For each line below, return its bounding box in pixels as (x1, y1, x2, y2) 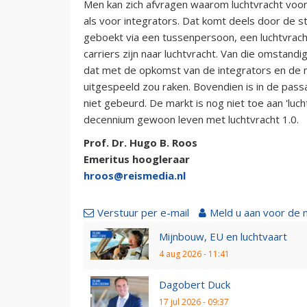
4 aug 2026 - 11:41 (159, 247, 230, 260)
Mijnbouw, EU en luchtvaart (159, 229, 287, 243)
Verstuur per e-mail (97, 205, 189, 219)
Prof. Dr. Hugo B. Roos (84, 135, 197, 149)
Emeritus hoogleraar (84, 151, 190, 166)
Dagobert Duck (159, 277, 230, 291)
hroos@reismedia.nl (84, 168, 186, 182)
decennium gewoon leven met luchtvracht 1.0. (84, 112, 299, 126)
